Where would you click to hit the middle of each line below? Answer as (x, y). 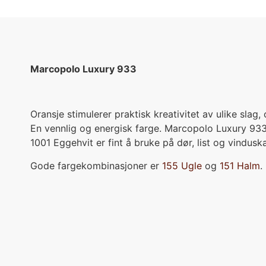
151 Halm (240, 165)
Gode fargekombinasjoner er (96, 165)
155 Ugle (182, 165)
